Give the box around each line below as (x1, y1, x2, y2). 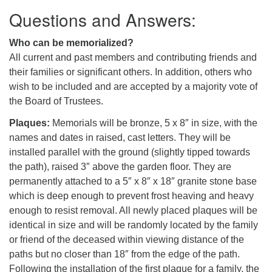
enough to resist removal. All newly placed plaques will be (9, 205, 257, 216)
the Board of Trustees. (9, 95, 103, 106)
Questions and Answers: (9, 7, 196, 32)
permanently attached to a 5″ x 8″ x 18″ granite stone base (9, 175, 257, 186)
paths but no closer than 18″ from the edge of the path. (9, 248, 240, 259)
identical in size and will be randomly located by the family (9, 219, 258, 230)
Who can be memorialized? (9, 37, 134, 48)
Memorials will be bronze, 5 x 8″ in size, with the (50, 117, 257, 128)
